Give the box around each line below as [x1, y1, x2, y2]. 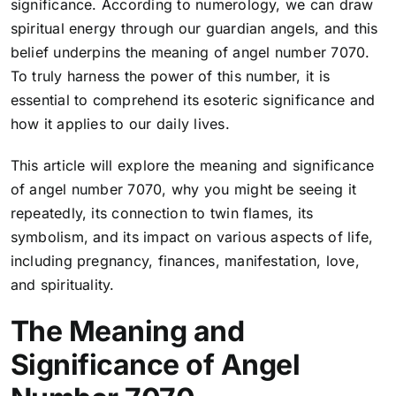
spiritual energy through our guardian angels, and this [10, 19, 378, 37]
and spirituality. [10, 275, 115, 293]
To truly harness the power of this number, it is [10, 66, 331, 85]
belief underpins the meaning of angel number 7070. [10, 42, 370, 61]
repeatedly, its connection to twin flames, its [10, 203, 314, 222]
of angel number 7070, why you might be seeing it [10, 179, 357, 198]
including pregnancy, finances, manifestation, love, [10, 251, 360, 270]
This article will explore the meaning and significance [10, 156, 375, 174]
